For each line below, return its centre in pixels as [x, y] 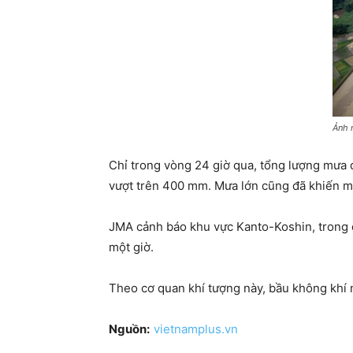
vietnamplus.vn [196, 329]
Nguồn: [129, 329]
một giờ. [131, 247]
